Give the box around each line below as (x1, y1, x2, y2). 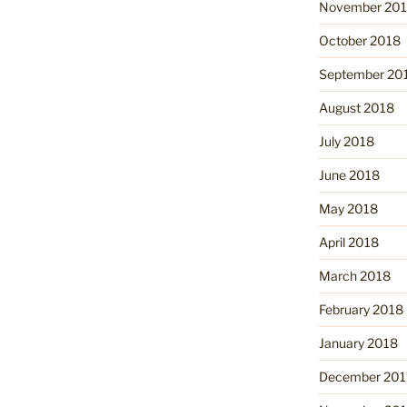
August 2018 (318, 100, 394, 116)
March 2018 (318, 268, 391, 284)
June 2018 (318, 167, 380, 184)
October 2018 (318, 33, 401, 49)
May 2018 (318, 201, 378, 217)
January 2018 (318, 335, 398, 352)
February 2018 (318, 302, 403, 318)
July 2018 (318, 134, 374, 150)
